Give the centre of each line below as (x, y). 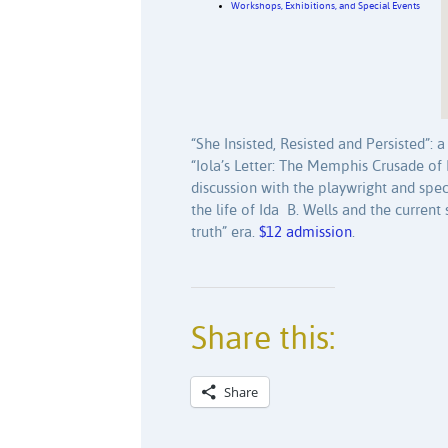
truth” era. (225, 232)
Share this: (263, 339)
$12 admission (305, 232)
